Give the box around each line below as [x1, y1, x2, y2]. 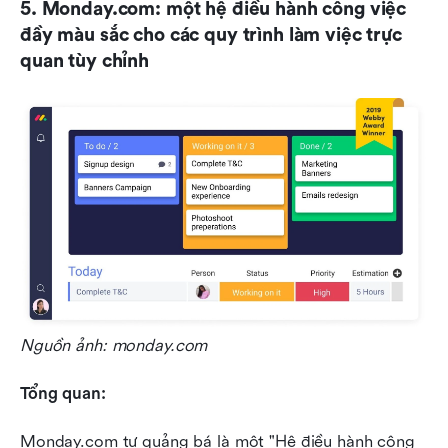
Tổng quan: [20, 384, 106, 404]
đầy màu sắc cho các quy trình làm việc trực [20, 23, 402, 46]
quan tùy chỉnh [20, 49, 149, 72]
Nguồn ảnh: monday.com [20, 336, 208, 356]
